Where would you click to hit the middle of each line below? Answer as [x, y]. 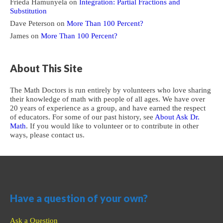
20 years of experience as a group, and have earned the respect [108, 108]
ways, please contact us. [47, 135]
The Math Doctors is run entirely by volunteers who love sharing [111, 90]
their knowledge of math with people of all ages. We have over [108, 99]
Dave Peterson [32, 23]
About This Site [46, 68]
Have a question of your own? [79, 198]
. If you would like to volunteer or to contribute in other [112, 126]
